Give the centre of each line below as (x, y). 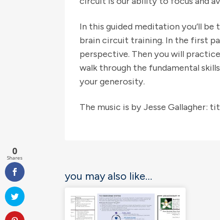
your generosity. (112, 81)
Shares (15, 158)
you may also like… (109, 176)
